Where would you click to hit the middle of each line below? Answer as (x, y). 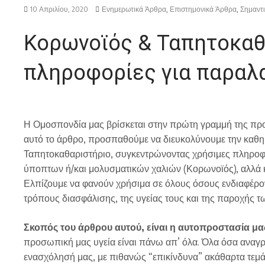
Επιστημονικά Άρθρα (203, 9)
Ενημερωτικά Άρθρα (134, 9)
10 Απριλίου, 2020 (59, 9)
